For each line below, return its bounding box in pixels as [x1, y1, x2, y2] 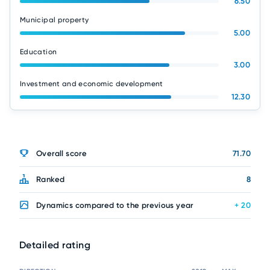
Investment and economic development [20, 80, 163, 88]
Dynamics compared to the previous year [36, 201, 193, 210]
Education [20, 48, 57, 56]
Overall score [36, 149, 87, 158]
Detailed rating [19, 239, 91, 251]
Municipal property [20, 16, 89, 24]
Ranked [36, 175, 65, 184]
